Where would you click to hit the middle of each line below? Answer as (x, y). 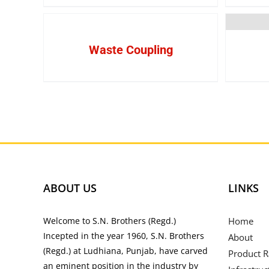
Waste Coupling (131, 50)
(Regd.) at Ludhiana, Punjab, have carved (125, 251)
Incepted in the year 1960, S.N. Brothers (124, 236)
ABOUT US (70, 188)
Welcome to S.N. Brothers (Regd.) (110, 221)
